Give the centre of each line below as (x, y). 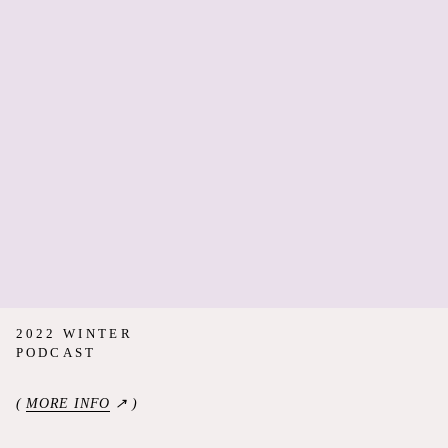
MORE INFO (68, 403)
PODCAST (56, 352)
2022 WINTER (74, 333)
